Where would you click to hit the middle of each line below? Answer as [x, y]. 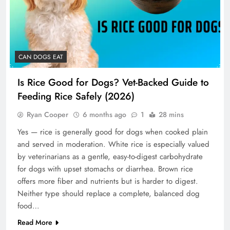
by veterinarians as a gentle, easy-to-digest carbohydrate [110, 156]
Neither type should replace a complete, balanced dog [109, 193]
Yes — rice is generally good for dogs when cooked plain [113, 132]
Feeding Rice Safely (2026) [76, 96]
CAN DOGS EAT [41, 57]
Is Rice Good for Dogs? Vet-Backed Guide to [113, 82]
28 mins [171, 114]
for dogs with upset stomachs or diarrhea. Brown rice [105, 169]
